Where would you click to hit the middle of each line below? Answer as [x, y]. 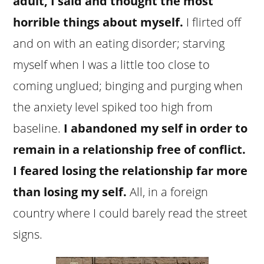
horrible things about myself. [98, 22]
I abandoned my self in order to [156, 128]
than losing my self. [70, 192]
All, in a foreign [168, 192]
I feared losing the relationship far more [131, 170]
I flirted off [212, 22]
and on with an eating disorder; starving [119, 43]
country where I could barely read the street [131, 213]
